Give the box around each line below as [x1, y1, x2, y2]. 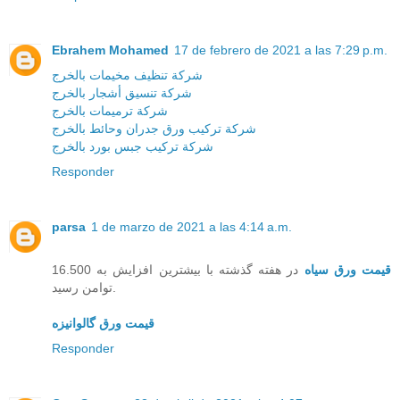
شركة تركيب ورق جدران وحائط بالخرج [52, 121, 256, 137]
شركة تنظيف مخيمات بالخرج [52, 68, 203, 83]
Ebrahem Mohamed [52, 43, 169, 58]
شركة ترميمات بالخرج [52, 104, 168, 119]
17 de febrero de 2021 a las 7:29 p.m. [174, 43, 387, 58]
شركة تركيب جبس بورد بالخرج [52, 139, 213, 154]
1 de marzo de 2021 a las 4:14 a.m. [91, 220, 292, 235]
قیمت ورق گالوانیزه [52, 316, 154, 331]
